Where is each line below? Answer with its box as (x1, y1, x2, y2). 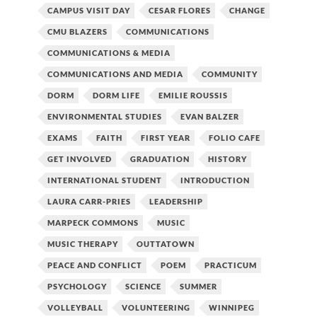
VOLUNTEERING (122, 302, 190, 312)
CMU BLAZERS (47, 26, 108, 36)
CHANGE (229, 5, 265, 15)
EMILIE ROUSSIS (158, 90, 228, 100)
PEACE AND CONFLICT (47, 260, 142, 270)
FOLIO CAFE (209, 132, 260, 142)
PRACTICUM (204, 260, 257, 270)
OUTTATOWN (137, 238, 195, 248)
